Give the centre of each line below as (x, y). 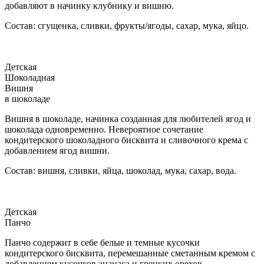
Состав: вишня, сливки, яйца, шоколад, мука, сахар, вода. (121, 170)
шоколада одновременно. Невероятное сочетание (104, 129)
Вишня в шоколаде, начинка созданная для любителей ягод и (128, 118)
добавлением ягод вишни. (57, 150)
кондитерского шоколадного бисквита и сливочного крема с (126, 140)
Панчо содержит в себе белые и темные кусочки (102, 242)
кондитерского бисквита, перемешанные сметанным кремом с (130, 253)
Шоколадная (30, 77)
